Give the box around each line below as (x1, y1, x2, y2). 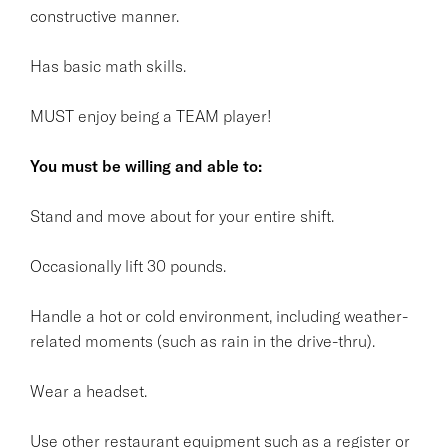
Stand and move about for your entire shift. (30, 205, 334, 226)
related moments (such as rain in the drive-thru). (30, 330, 375, 351)
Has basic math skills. (30, 55, 186, 76)
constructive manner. (30, 5, 179, 26)
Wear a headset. (30, 380, 147, 401)
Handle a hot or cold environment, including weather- (30, 305, 408, 326)
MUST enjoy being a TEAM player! (30, 105, 272, 126)
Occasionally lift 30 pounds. (30, 255, 226, 276)
